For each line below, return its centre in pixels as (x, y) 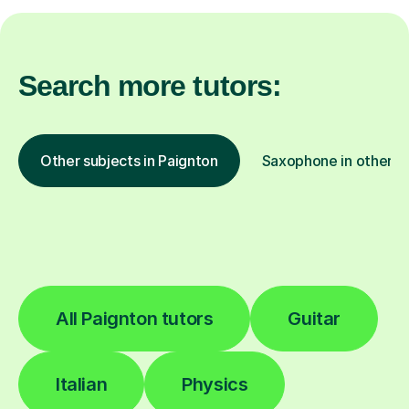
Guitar (315, 319)
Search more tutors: (150, 86)
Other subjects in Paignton (129, 161)
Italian (82, 385)
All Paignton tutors (135, 319)
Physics (215, 385)
